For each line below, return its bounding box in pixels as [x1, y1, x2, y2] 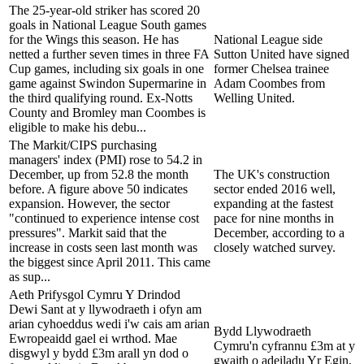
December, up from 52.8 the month [9, 167, 188, 181]
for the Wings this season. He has [9, 32, 179, 46]
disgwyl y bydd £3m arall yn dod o [9, 345, 188, 360]
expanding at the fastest [214, 196, 333, 210]
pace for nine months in [214, 210, 334, 225]
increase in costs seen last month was [9, 240, 197, 254]
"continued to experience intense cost [9, 210, 199, 225]
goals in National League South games [9, 17, 206, 32]
